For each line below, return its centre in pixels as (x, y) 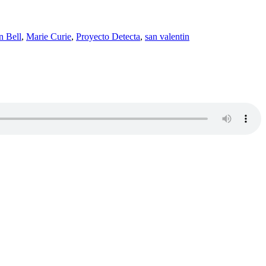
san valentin (167, 36)
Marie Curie (49, 36)
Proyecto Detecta (108, 36)
